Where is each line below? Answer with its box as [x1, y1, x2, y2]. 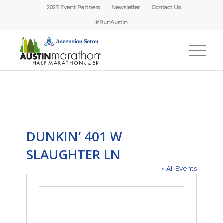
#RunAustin [95, 19, 128, 26]
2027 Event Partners [47, 4, 100, 11]
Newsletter [111, 4, 140, 11]
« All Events [161, 164, 197, 172]
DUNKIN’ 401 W [26, 127, 123, 145]
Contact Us [152, 4, 181, 11]
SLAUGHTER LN [26, 145, 121, 163]
